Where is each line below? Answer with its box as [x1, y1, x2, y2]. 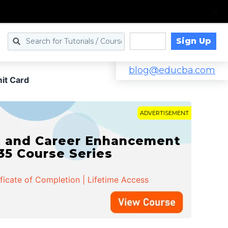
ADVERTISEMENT [140, 109, 189, 117]
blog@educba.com [129, 65, 215, 76]
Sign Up [176, 36, 211, 46]
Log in [135, 37, 160, 46]
